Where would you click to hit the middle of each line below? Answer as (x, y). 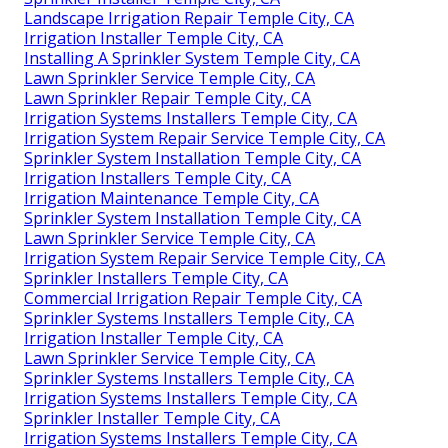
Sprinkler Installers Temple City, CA (156, 278)
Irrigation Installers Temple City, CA (157, 178)
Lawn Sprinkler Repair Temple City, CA (167, 98)
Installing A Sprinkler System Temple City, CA (192, 58)
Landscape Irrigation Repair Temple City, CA (189, 18)
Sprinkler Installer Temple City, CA (152, 418)
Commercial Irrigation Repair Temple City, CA (193, 298)
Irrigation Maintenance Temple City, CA (171, 198)
